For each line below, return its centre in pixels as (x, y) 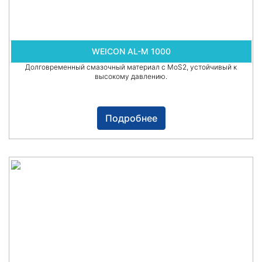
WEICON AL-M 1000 (131, 51)
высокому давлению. (131, 77)
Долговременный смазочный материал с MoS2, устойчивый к (131, 67)
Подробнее (131, 118)
